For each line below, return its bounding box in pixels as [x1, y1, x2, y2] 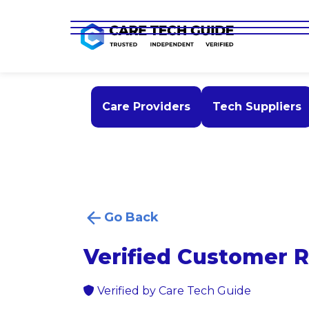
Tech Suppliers [212, 100, 301, 114]
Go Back [104, 210, 159, 226]
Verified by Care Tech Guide [94, 284, 251, 298]
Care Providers [101, 100, 190, 114]
